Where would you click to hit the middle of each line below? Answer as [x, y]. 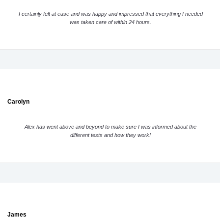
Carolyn [18, 101]
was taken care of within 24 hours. [111, 22]
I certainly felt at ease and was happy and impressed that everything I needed [110, 14]
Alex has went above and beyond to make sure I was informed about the [111, 127]
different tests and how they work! [111, 135]
